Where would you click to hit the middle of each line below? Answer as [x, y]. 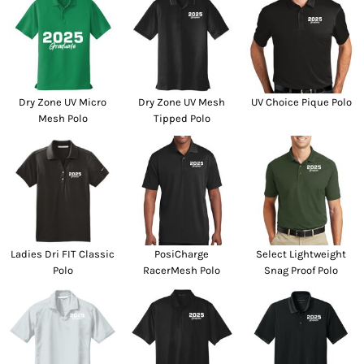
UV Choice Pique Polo [301, 102]
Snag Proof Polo [301, 270]
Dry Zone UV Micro [63, 102]
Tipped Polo [182, 119]
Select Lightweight [301, 253]
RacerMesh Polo [182, 270]
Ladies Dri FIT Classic [63, 253]
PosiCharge [182, 253]
